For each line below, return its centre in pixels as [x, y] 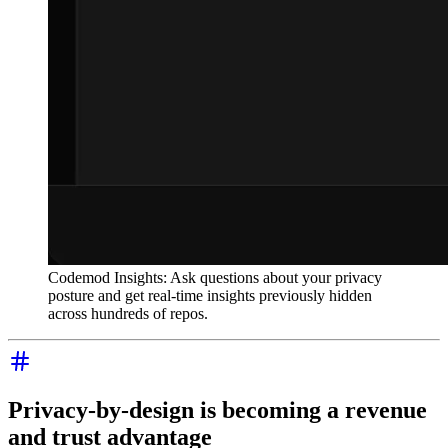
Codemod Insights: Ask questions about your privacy [215, 277]
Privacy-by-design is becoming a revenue [217, 409]
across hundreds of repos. [128, 313]
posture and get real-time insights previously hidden [210, 295]
